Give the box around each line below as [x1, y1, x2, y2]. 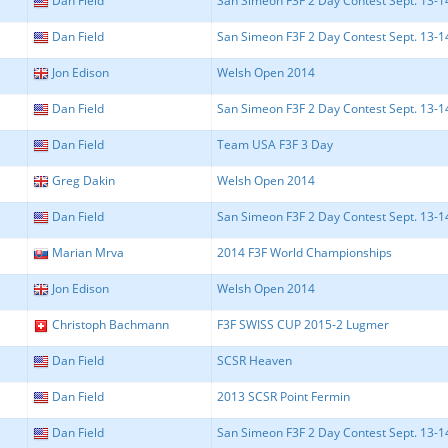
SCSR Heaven [217, 352, 292, 369]
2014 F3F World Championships [217, 244, 392, 261]
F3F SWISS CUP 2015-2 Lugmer [217, 316, 389, 333]
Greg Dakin [52, 172, 115, 189]
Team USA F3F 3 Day [217, 136, 333, 153]
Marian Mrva [52, 244, 124, 261]
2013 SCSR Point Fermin [217, 388, 350, 405]
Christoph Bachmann [52, 316, 169, 333]
